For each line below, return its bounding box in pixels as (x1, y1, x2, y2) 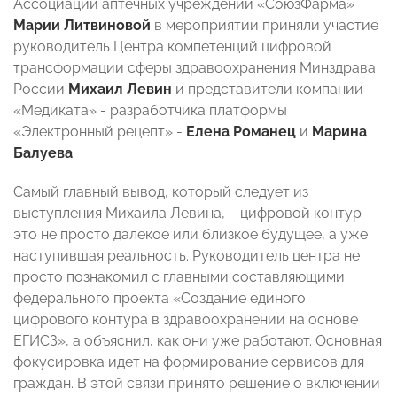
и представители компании (172, 81, 363, 98)
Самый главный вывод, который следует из (13, 183, 308, 201)
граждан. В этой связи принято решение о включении (13, 375, 380, 393)
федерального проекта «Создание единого (13, 290, 306, 307)
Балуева (13, 144, 73, 162)
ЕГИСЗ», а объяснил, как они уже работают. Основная (13, 332, 382, 350)
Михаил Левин (68, 81, 172, 98)
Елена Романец (186, 123, 296, 141)
